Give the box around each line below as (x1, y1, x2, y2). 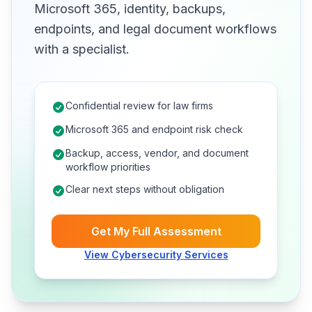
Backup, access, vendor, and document (65, 147, 249, 159)
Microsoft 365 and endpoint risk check (65, 123, 243, 135)
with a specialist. (34, 42, 130, 56)
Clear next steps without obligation (65, 183, 224, 195)
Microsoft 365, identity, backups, (34, 1, 226, 16)
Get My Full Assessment (91, 224, 221, 238)
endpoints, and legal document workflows (34, 22, 276, 36)
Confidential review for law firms (65, 100, 213, 111)
